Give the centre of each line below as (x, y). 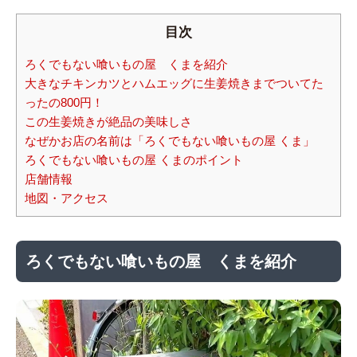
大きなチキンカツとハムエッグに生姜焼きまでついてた (174, 84)
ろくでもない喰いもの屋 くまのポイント (134, 160)
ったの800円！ (64, 103)
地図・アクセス (67, 198)
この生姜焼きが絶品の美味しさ (108, 122)
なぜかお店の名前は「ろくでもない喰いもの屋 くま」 (170, 141)
